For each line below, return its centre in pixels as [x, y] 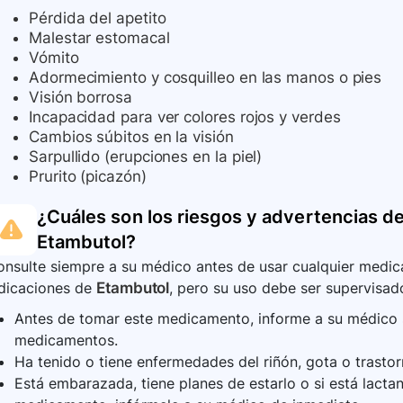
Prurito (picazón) [88, 177]
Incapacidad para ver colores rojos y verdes [185, 117]
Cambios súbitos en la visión [131, 137]
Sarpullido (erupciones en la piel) [146, 157]
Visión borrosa [81, 98]
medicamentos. [66, 340]
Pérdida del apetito [98, 18]
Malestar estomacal [99, 38]
